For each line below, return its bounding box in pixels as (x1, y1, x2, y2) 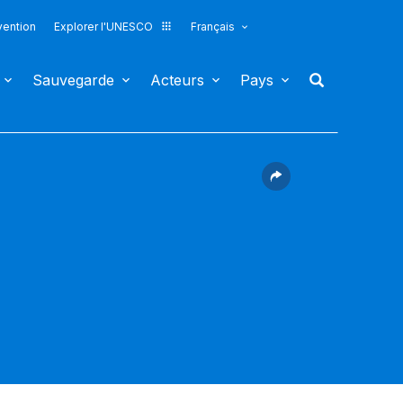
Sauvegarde (32, 71, 114, 89)
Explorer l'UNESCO (53, 20, 153, 33)
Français (190, 20, 235, 33)
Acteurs (150, 71, 204, 89)
